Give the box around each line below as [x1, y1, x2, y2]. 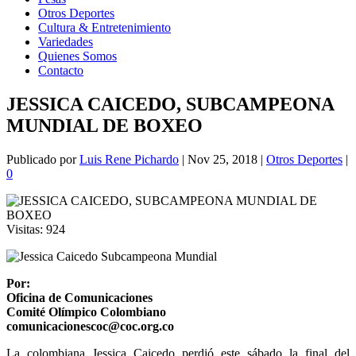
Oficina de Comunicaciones [6, 290, 153, 304]
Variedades [38, 35, 93, 48]
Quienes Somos [38, 49, 117, 63]
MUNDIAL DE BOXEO [6, 114, 203, 136]
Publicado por [6, 152, 79, 166]
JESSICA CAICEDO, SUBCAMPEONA [6, 93, 334, 114]
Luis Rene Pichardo [79, 152, 179, 166]
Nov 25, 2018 [188, 152, 257, 166]
